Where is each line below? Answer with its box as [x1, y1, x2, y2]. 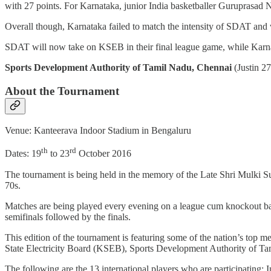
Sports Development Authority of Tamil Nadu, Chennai [5, 62, 232, 73]
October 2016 [76, 148, 131, 159]
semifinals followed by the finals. [5, 211, 131, 222]
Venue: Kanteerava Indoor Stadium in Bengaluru [5, 125, 191, 136]
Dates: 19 [5, 148, 41, 159]
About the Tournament [5, 84, 119, 97]
